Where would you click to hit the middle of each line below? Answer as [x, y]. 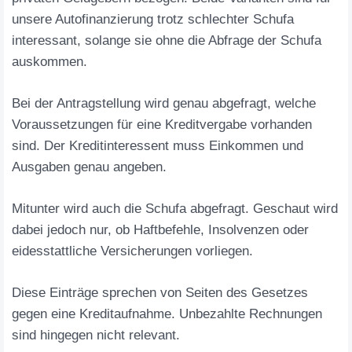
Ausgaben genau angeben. [89, 167]
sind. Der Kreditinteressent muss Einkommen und [158, 146]
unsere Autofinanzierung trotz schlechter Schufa [153, 19]
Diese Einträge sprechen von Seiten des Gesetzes [160, 293]
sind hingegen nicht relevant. [96, 335]
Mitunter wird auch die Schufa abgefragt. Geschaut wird [175, 209]
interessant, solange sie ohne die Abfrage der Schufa [167, 40]
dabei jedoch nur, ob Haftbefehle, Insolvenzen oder [160, 230]
